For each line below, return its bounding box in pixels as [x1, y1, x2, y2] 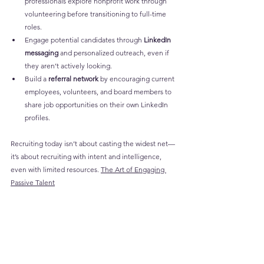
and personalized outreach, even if [58, 48, 171, 58]
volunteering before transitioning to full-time [25, 9, 168, 19]
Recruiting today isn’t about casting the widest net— [11, 139, 175, 148]
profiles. [25, 113, 50, 123]
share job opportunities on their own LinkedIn [25, 100, 170, 110]
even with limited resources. [11, 165, 101, 174]
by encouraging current [98, 74, 176, 84]
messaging [25, 48, 58, 58]
